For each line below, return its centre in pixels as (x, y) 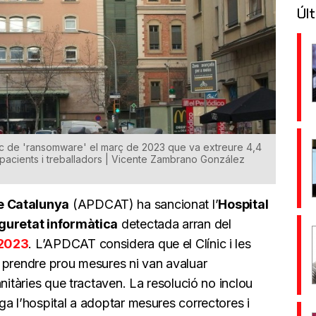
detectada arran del (175, 224)
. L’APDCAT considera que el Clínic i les (140, 244)
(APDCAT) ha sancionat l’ (144, 205)
